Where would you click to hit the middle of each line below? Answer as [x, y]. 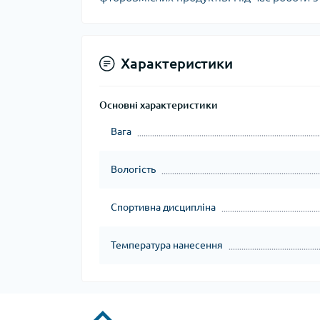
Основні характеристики [159, 105]
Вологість [133, 169]
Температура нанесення [167, 245]
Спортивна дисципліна [163, 207]
